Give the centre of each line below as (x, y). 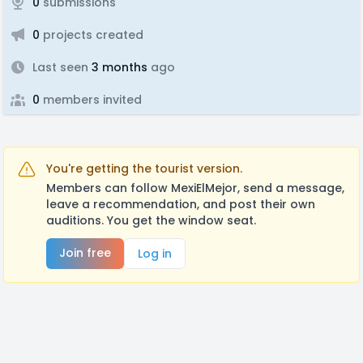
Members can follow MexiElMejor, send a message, (195, 188)
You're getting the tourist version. (144, 169)
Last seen (60, 67)
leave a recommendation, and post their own (181, 204)
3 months (118, 67)
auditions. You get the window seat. (151, 220)
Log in (155, 254)
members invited (91, 100)
